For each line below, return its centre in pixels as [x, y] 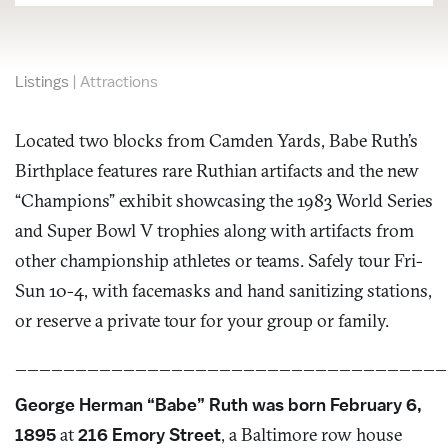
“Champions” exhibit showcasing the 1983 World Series [224, 200]
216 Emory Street [149, 434]
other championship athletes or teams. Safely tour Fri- [219, 260]
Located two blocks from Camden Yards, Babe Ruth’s [216, 140]
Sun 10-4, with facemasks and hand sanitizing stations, [223, 290]
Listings [42, 81]
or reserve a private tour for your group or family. [202, 320]
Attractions [119, 81]
